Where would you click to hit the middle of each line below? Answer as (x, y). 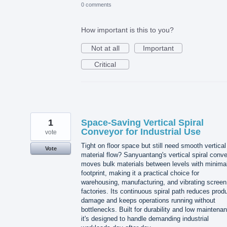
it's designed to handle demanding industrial (145, 218)
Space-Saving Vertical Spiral (142, 122)
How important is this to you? (127, 30)
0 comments (96, 4)
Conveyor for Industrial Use (141, 131)
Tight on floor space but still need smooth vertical (154, 145)
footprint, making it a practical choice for (140, 173)
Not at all (105, 48)
